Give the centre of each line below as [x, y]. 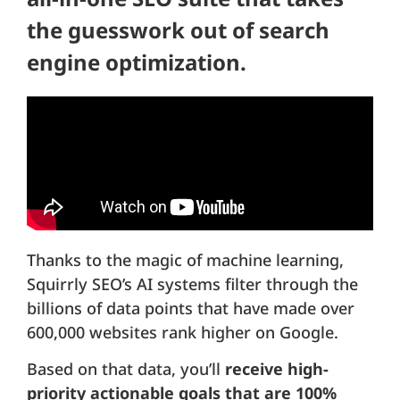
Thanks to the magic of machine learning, [185, 260]
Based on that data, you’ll [126, 369]
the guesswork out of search [178, 30]
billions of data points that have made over [191, 308]
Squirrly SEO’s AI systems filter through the [192, 284]
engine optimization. [137, 62]
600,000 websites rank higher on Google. [183, 333]
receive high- [277, 369]
